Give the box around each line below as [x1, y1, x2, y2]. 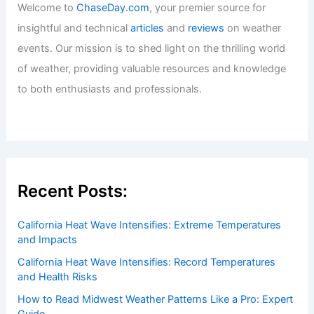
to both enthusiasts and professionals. [18, 83, 203, 96]
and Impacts [18, 233, 78, 246]
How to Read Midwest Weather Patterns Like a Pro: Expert [18, 292, 294, 306]
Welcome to [18, 1, 77, 15]
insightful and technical [18, 22, 131, 35]
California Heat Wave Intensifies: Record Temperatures [18, 255, 276, 268]
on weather [224, 22, 282, 35]
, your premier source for [149, 1, 266, 15]
